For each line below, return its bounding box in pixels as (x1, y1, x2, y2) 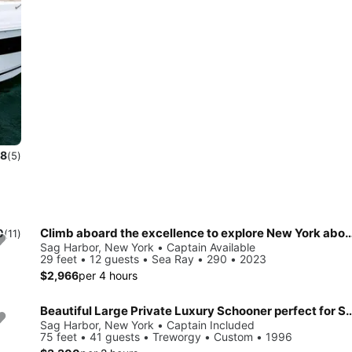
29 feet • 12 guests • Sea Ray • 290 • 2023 (40, 251, 266, 266)
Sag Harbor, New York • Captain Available (40, 240, 255, 254)
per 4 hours (79, 268, 137, 282)
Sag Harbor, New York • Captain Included (40, 317, 255, 332)
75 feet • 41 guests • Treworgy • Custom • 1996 (40, 329, 292, 343)
